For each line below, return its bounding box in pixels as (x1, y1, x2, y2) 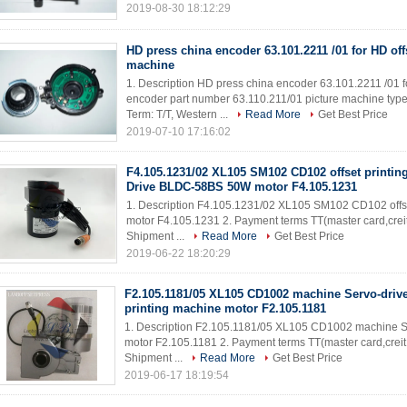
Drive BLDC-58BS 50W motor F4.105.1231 (126, 180, 357, 194)
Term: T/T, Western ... (126, 108, 231, 121)
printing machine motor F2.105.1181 (124, 302, 326, 315)
